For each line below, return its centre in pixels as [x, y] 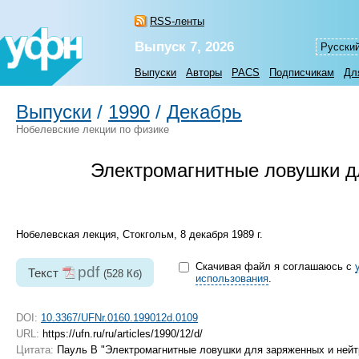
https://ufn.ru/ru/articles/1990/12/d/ [121, 333]
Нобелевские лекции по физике [93, 129]
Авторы [204, 73]
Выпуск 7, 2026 [184, 47]
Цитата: [35, 349]
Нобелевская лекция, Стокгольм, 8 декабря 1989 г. [139, 235]
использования [232, 279]
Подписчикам [302, 73]
